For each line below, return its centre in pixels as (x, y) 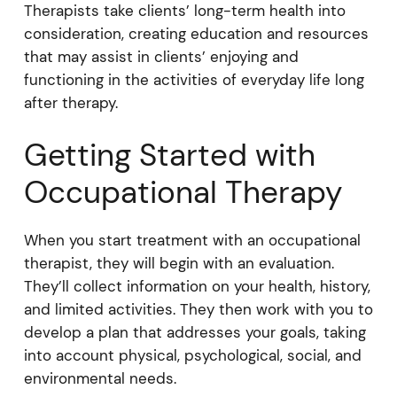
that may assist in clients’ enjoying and (161, 56)
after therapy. (70, 102)
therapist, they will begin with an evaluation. (179, 263)
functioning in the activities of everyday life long (194, 79)
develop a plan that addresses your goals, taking (195, 332)
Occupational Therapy (183, 192)
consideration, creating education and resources (196, 33)
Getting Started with (169, 155)
